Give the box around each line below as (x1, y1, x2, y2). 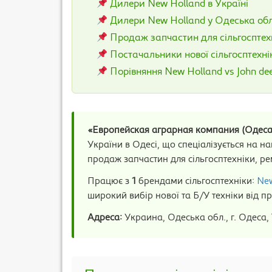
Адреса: (87, 214, 122, 223)
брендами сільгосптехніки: (136, 177, 257, 187)
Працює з (87, 177, 132, 187)
